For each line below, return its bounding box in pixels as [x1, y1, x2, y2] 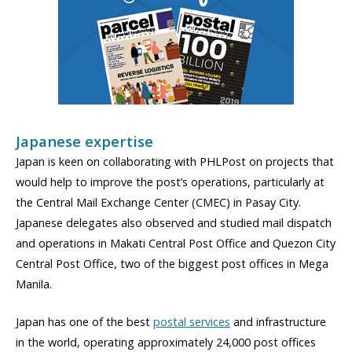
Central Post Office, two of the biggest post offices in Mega [16, 256, 328, 272]
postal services [153, 314, 230, 330]
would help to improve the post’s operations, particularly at [16, 174, 324, 190]
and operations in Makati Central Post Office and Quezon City [16, 236, 335, 251]
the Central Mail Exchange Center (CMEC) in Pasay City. [16, 195, 301, 211]
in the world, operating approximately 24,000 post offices [16, 335, 316, 350]
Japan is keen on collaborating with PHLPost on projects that [16, 154, 334, 170]
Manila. [16, 277, 52, 292]
